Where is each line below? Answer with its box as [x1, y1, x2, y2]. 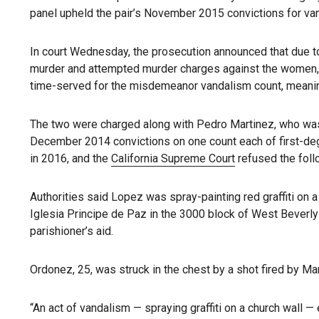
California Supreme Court [111, 152, 235, 166]
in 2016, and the [30, 152, 111, 166]
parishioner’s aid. [30, 224, 113, 239]
